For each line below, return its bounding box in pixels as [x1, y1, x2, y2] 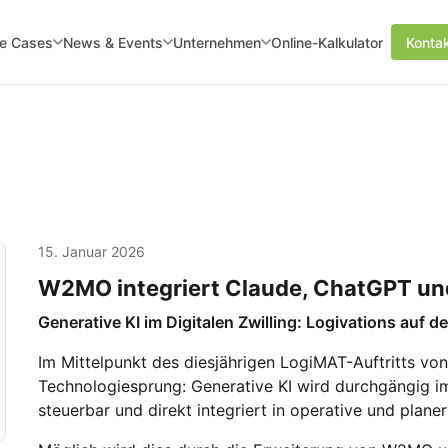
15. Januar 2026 [38, 243, 145, 260]
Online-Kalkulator [270, 33, 383, 51]
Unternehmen [172, 33, 261, 51]
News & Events [62, 33, 163, 51]
